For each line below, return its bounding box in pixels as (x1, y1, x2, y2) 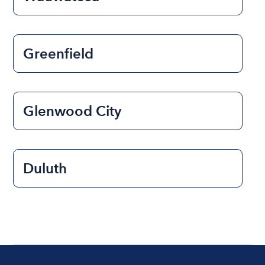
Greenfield (23, 44, 94, 62)
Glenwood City (23, 102, 122, 119)
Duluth (23, 159, 67, 177)
